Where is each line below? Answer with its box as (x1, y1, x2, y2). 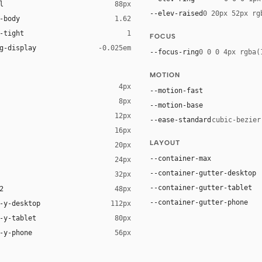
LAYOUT (150, 139, 180, 147)
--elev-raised (150, 9, 203, 18)
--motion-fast (150, 86, 203, 95)
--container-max (150, 154, 211, 163)
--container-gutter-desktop (150, 168, 256, 177)
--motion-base (150, 101, 203, 109)
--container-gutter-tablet (150, 183, 252, 192)
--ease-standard (150, 115, 211, 124)
